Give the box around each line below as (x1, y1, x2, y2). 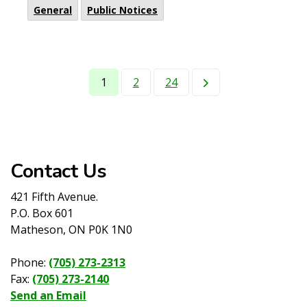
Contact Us (10, 158, 107, 184)
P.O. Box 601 (10, 206, 73, 221)
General (34, 3, 72, 16)
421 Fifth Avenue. (10, 189, 98, 204)
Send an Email (10, 288, 86, 303)
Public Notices (87, 3, 158, 16)
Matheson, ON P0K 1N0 (10, 222, 132, 237)
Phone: (10, 255, 49, 270)
